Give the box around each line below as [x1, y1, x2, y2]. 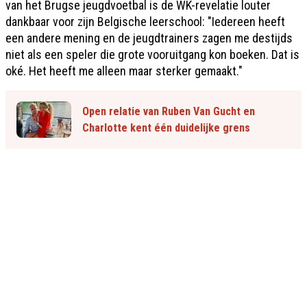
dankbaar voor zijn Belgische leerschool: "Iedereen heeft [5, 14, 285, 29]
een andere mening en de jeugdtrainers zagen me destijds [5, 30, 293, 45]
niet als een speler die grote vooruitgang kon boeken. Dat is [5, 47, 299, 62]
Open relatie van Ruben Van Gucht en [82, 104, 255, 118]
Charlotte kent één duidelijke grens [82, 121, 250, 134]
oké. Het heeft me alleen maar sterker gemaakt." [5, 63, 243, 78]
